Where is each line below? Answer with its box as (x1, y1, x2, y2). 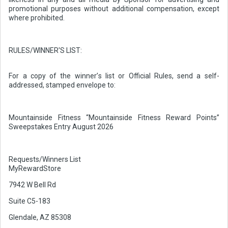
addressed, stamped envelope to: (9, 81, 116, 90)
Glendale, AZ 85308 (9, 213, 73, 222)
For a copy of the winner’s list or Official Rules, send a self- (9, 72, 219, 80)
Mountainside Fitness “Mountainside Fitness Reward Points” (9, 113, 219, 122)
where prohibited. (9, 14, 67, 22)
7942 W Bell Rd (9, 181, 56, 189)
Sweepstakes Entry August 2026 (9, 123, 114, 131)
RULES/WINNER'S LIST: (9, 46, 82, 55)
